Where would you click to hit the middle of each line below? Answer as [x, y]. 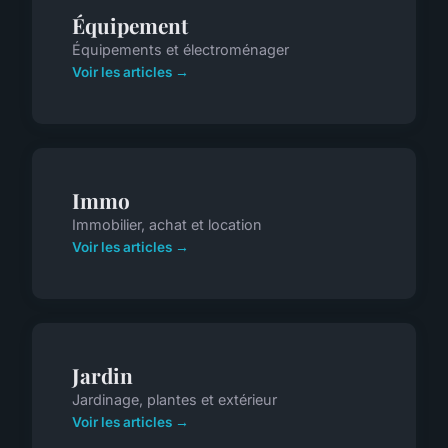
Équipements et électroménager [180, 49]
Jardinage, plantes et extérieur [174, 399]
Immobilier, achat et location [167, 224]
